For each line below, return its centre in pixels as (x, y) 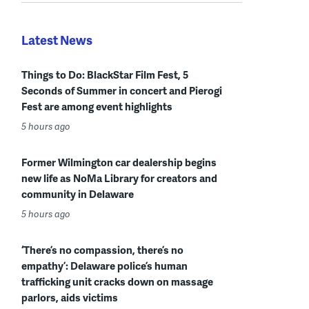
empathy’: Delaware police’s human (104, 265)
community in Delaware (78, 193)
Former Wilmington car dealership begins (119, 162)
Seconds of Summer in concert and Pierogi (122, 90)
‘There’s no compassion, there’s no (102, 249)
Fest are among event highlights (97, 106)
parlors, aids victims (70, 297)
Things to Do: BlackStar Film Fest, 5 (105, 74)
